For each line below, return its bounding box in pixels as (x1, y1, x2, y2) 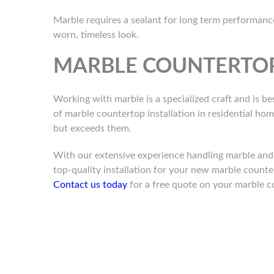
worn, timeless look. (53, 30, 139, 40)
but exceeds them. (53, 124, 131, 134)
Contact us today (53, 180, 127, 190)
